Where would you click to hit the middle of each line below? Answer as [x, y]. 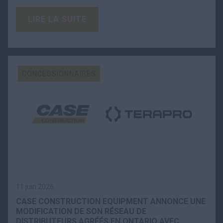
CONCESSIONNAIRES [59, 74]
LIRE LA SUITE [57, 19]
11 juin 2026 [35, 186]
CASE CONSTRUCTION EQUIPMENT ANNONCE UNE [111, 201]
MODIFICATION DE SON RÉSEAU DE [81, 211]
